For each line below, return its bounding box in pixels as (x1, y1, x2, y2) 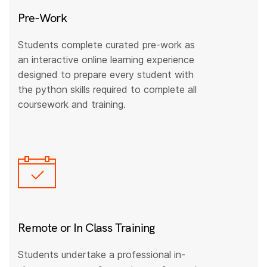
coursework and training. (18, 98, 126, 110)
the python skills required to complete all (18, 83, 197, 95)
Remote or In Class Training (18, 220, 155, 235)
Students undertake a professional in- (18, 249, 186, 261)
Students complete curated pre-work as (18, 38, 195, 51)
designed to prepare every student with (18, 68, 194, 80)
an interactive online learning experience (18, 53, 195, 66)
